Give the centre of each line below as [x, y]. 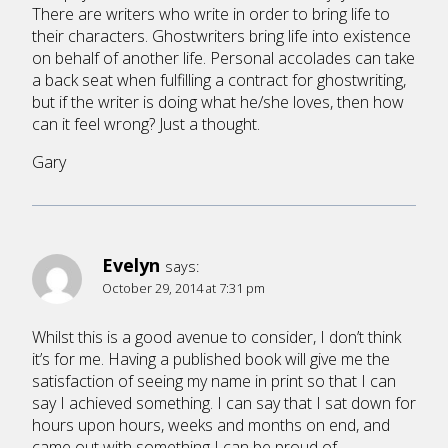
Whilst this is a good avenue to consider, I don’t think [216, 336]
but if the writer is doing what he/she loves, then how [218, 101]
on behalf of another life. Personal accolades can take [223, 57]
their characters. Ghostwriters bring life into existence [221, 35]
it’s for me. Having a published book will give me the [211, 358]
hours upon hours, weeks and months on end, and [211, 424]
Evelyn [131, 264]
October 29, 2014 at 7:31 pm [183, 287]
